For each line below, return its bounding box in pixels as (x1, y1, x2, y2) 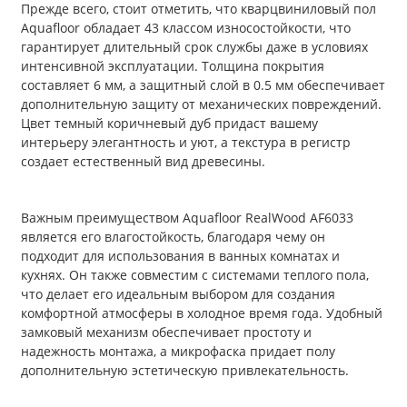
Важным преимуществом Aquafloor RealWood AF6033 (21, 209, 353, 227)
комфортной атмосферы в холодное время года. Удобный (21, 304, 382, 323)
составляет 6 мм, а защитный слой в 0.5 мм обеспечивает (21, 76, 385, 94)
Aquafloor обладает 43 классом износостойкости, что (21, 19, 351, 37)
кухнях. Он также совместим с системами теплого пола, (21, 266, 369, 284)
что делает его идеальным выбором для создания (21, 285, 335, 303)
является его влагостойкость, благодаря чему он (21, 228, 325, 246)
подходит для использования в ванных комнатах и (21, 247, 340, 265)
